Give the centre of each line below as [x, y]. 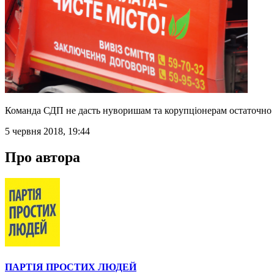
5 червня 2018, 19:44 [47, 131]
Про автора [43, 157]
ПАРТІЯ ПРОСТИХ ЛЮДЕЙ [71, 267]
